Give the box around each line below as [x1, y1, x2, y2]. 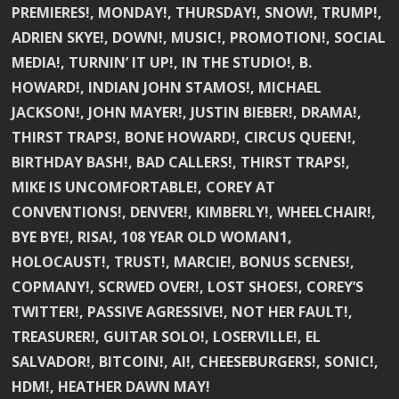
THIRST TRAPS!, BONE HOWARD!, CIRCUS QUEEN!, [12, 127, 357, 148]
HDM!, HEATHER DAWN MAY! [12, 377, 211, 397]
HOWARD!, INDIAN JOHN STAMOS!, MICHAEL [12, 77, 322, 98]
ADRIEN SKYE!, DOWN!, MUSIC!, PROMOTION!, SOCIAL [12, 28, 387, 48]
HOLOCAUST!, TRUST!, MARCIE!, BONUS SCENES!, [12, 252, 355, 273]
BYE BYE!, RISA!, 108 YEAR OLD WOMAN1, [12, 227, 293, 248]
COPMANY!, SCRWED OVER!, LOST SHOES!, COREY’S [12, 277, 364, 297]
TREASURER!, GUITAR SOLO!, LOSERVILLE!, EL [12, 327, 322, 347]
